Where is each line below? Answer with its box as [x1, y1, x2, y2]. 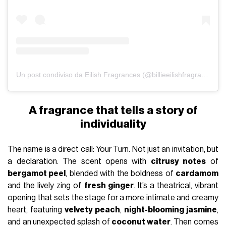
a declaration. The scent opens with [8, 157, 151, 166]
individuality [80, 118, 146, 130]
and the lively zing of [8, 182, 84, 190]
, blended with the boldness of [66, 169, 176, 178]
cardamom [175, 169, 218, 178]
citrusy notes [150, 157, 206, 166]
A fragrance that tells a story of [28, 104, 198, 117]
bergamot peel [8, 169, 66, 178]
